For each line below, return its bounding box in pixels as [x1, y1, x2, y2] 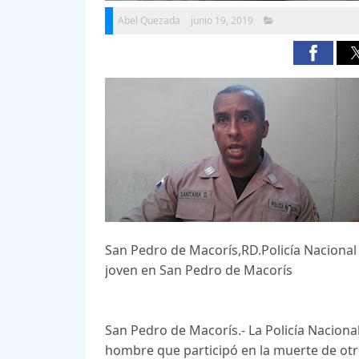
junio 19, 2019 [190, 14, 253, 28]
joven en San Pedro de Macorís [104, 261, 296, 280]
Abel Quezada [117, 14, 180, 28]
